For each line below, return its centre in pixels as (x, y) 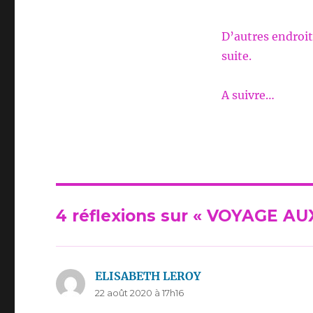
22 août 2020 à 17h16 (140, 293)
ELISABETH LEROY (148, 276)
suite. (236, 56)
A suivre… (248, 95)
